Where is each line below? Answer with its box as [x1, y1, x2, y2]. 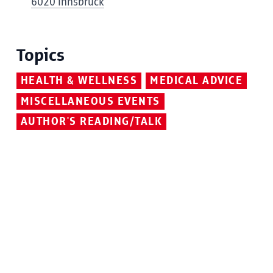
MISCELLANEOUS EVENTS [20, 95, 160, 108]
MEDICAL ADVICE [150, 75, 243, 87]
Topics [16, 46, 65, 65]
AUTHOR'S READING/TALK [20, 116, 163, 129]
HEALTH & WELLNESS [20, 75, 138, 87]
